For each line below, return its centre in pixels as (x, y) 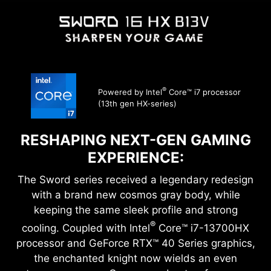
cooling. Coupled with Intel (86, 228)
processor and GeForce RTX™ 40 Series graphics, (135, 243)
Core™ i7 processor (203, 92)
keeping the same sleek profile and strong (135, 210)
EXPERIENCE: (135, 158)
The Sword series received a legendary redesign (135, 180)
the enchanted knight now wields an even (135, 258)
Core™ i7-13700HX (202, 228)
